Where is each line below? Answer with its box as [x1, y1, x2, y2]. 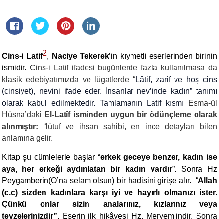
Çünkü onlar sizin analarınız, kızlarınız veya [2, 200, 217, 208]
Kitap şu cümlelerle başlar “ [2, 153, 100, 161]
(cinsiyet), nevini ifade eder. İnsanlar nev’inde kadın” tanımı [2, 87, 217, 95]
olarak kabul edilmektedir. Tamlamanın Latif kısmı [2, 99, 188, 107]
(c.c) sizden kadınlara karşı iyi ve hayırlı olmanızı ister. [2, 188, 217, 197]
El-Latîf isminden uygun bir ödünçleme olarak [44, 110, 217, 119]
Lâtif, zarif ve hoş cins [135, 75, 217, 84]
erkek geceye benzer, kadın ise [100, 153, 217, 161]
